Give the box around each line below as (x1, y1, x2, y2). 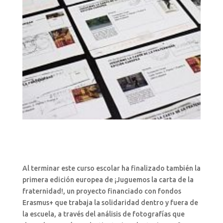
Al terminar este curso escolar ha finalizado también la (22, 164, 201, 172)
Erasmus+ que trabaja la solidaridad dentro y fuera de (22, 198, 198, 207)
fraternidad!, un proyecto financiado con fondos (22, 187, 181, 195)
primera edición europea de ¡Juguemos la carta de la (22, 175, 194, 184)
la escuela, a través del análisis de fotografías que (22, 210, 185, 218)
